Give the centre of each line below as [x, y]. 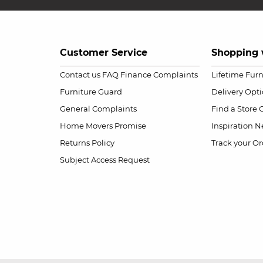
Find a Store [234, 109]
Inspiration [232, 126]
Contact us [80, 75]
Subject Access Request [105, 160]
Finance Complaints [159, 75]
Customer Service [104, 53]
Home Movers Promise [103, 126]
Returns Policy [87, 143]
